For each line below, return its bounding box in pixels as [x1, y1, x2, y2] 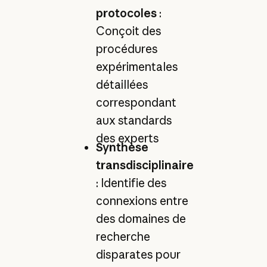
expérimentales [95, 59, 178, 74]
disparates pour [95, 247, 181, 262]
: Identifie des [95, 176, 167, 191]
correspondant [95, 95, 176, 110]
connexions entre [95, 194, 188, 209]
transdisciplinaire [95, 158, 194, 173]
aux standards [95, 113, 172, 128]
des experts [95, 131, 159, 145]
